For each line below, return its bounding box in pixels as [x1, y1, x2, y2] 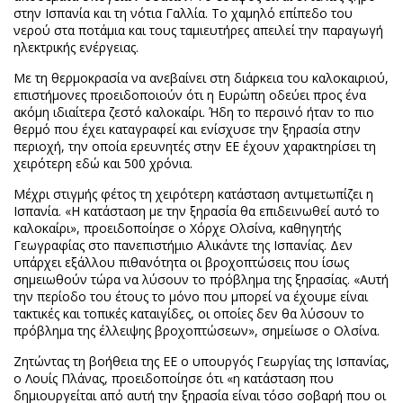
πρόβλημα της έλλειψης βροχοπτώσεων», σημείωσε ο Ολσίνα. [13, 322, 380, 339]
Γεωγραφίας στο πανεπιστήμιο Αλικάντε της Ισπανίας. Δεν [13, 237, 353, 254]
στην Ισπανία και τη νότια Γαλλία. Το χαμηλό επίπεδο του [13, 4, 353, 22]
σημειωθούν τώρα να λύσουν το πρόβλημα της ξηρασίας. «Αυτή [13, 271, 389, 288]
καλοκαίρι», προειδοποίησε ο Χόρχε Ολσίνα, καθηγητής [13, 219, 341, 237]
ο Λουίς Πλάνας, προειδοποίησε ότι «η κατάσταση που [13, 370, 334, 387]
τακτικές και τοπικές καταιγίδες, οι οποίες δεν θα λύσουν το [13, 305, 364, 322]
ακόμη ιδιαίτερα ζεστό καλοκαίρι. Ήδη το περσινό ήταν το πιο [13, 103, 374, 121]
